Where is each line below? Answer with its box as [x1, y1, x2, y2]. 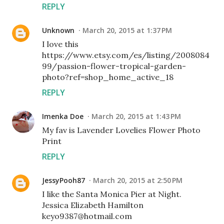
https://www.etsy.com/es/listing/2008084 [42, 50, 209, 60]
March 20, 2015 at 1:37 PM [82, 25, 172, 35]
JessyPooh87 [42, 175, 85, 185]
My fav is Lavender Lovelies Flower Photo [42, 125, 200, 135]
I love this [42, 39, 78, 49]
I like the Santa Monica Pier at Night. [42, 189, 181, 199]
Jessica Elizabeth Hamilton [42, 200, 143, 210]
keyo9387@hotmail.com [42, 211, 132, 221]
